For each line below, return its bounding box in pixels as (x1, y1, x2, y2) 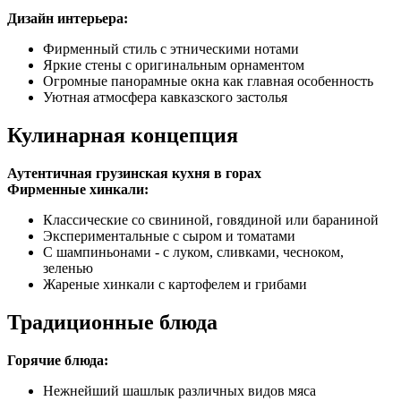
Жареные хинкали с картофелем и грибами (43, 276, 307, 292)
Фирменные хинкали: (7, 181, 149, 197)
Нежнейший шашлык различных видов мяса (43, 382, 316, 398)
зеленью (43, 260, 93, 276)
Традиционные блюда (7, 310, 218, 334)
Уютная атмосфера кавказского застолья (43, 90, 287, 106)
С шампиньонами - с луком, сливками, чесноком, (43, 243, 344, 260)
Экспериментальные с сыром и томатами (43, 227, 295, 243)
